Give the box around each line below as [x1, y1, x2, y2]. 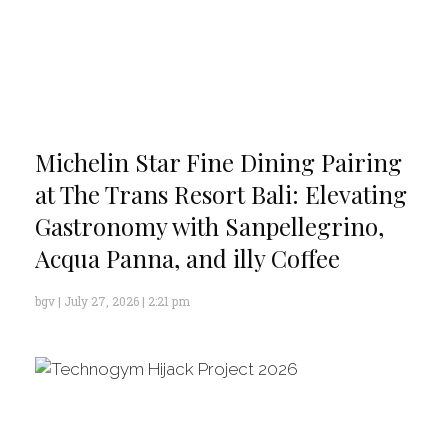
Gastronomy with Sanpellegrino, [35, 210, 384, 243]
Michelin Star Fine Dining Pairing [35, 146, 402, 179]
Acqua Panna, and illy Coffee [35, 242, 340, 275]
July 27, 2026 [61, 293, 142, 310]
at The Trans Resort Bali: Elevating [35, 178, 407, 211]
